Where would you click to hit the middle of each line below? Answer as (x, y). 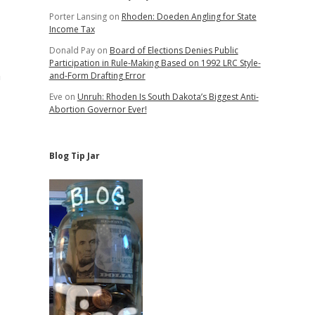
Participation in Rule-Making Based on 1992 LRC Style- (155, 63)
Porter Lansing (78, 17)
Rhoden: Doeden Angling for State (189, 17)
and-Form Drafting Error (97, 76)
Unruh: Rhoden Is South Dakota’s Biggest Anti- (168, 97)
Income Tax (72, 29)
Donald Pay (72, 50)
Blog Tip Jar (74, 156)
